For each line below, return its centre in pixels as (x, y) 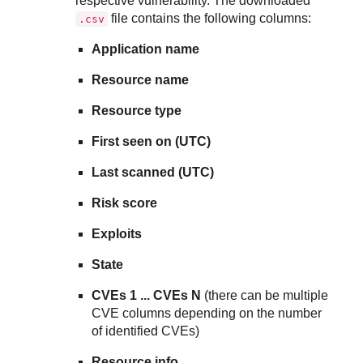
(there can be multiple (265, 296)
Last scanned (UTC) (153, 173)
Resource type (137, 111)
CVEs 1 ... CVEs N (147, 296)
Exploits (117, 234)
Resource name (141, 80)
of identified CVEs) (146, 331)
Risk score (125, 203)
